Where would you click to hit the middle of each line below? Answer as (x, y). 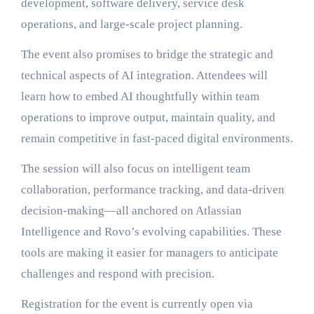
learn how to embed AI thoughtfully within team (140, 96)
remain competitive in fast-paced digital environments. (157, 138)
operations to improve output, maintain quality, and (148, 117)
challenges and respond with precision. (117, 274)
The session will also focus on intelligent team (135, 169)
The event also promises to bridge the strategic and (147, 54)
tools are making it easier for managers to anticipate (149, 253)
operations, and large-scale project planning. (131, 24)
